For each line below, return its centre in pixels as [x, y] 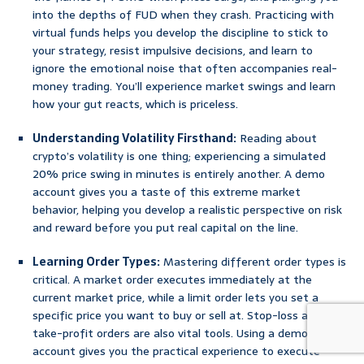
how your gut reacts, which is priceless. [135, 104]
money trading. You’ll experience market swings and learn [184, 87]
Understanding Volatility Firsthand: [134, 139]
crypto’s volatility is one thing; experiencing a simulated [179, 156]
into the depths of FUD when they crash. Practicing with [183, 15]
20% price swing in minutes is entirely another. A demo [179, 174]
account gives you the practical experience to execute [176, 351]
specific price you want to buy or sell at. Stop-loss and [177, 316]
